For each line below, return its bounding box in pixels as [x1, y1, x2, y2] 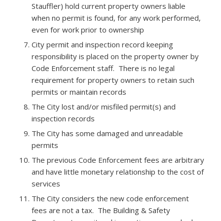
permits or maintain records [31, 87, 126, 97]
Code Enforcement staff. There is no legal [31, 63, 175, 74]
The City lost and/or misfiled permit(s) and [31, 102, 176, 112]
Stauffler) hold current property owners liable [31, 1, 185, 11]
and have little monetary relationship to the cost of [31, 167, 204, 177]
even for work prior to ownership [31, 25, 144, 35]
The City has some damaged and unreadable [31, 128, 183, 139]
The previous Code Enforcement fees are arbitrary [31, 155, 204, 165]
